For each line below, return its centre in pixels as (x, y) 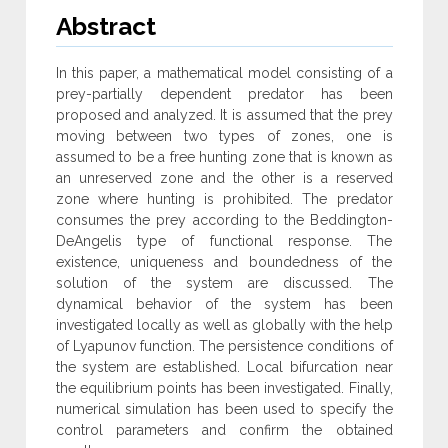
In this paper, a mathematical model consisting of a (224, 73)
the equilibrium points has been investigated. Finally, (224, 388)
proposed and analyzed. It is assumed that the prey (224, 115)
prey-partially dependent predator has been (224, 94)
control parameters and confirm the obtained (224, 430)
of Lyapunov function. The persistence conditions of (224, 346)
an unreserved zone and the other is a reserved (224, 178)
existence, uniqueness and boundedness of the (224, 262)
